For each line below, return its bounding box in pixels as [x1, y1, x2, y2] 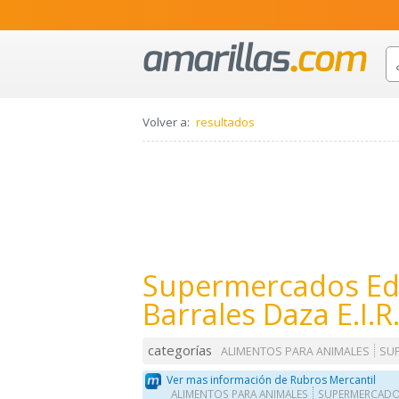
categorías [148, 341, 213, 360]
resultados [196, 114, 255, 131]
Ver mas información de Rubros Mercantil [167, 371, 377, 387]
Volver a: [142, 114, 190, 131]
